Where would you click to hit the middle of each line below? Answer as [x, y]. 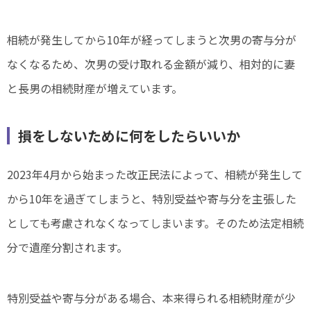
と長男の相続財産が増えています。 [95, 89]
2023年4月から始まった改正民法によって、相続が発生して [155, 175]
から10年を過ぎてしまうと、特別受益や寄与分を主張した [152, 199]
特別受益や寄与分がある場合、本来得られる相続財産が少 [151, 298]
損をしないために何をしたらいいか [129, 136]
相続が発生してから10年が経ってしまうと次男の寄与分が [152, 40]
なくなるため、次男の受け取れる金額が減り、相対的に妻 [151, 64]
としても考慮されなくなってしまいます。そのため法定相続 [155, 223]
